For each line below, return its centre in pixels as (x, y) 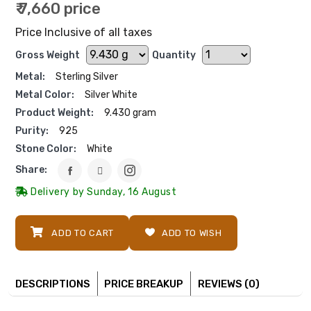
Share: (31, 170)
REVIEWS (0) (228, 284)
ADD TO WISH (192, 233)
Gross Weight (48, 56)
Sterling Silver (87, 76)
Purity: (32, 131)
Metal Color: (45, 94)
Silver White (111, 94)
